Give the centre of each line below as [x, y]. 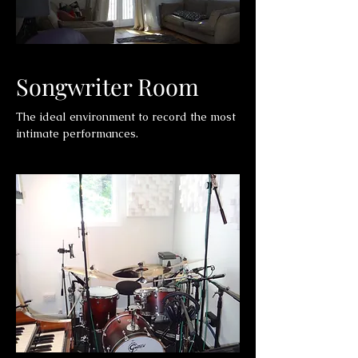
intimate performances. [77, 133]
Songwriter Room [107, 86]
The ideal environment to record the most [126, 117]
